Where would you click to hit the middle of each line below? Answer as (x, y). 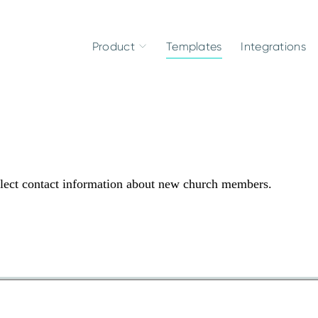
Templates (194, 46)
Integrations (273, 46)
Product (113, 46)
